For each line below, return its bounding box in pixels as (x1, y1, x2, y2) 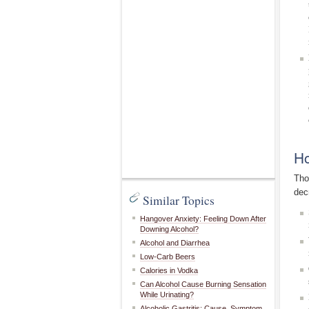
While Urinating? (140, 290, 194, 299)
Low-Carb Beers (140, 252, 195, 261)
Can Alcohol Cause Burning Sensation (140, 280, 266, 288)
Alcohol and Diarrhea (140, 239, 210, 247)
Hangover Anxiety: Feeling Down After (140, 215, 266, 223)
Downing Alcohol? (140, 225, 199, 233)
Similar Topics (143, 192, 215, 208)
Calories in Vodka (140, 266, 198, 275)
